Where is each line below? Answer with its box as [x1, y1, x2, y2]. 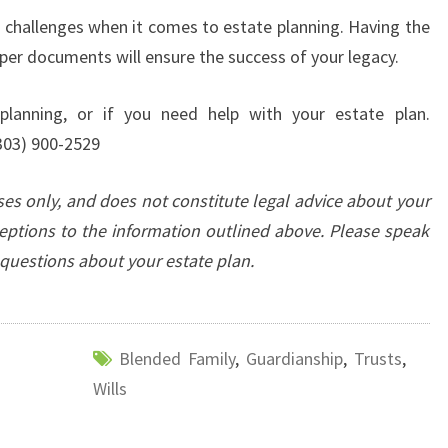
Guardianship [245, 347, 343, 371]
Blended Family [118, 347, 235, 371]
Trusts [353, 347, 402, 371]
